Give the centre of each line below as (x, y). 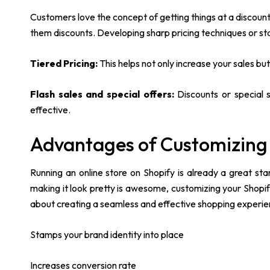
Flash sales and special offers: (104, 94)
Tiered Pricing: (65, 64)
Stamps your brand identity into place (108, 235)
